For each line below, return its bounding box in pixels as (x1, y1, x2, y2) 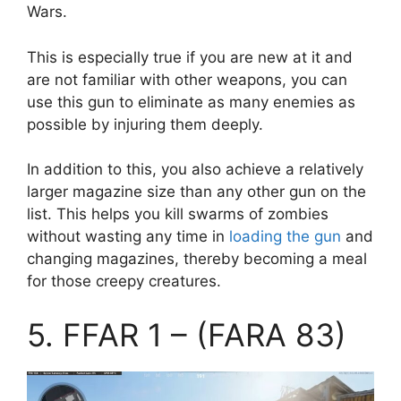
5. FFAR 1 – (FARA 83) (27, 315, 346, 354)
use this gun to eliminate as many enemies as (27, 92, 355, 111)
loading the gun (229, 227, 341, 246)
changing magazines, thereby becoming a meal (27, 250, 367, 269)
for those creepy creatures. (27, 272, 221, 291)
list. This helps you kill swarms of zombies (27, 205, 328, 224)
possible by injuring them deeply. (27, 115, 263, 133)
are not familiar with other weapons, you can (27, 70, 347, 89)
